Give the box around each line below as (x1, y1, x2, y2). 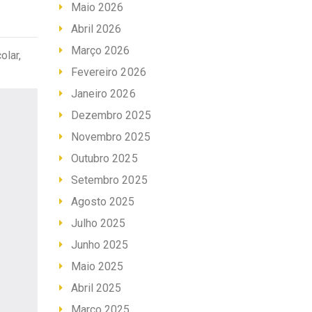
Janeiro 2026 (70, 87, 136, 101)
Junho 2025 (70, 238, 129, 252)
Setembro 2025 (70, 173, 148, 187)
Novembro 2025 (70, 130, 150, 144)
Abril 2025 (70, 281, 122, 295)
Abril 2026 (70, 22, 122, 36)
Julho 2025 (70, 217, 126, 231)
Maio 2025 (70, 260, 124, 274)
